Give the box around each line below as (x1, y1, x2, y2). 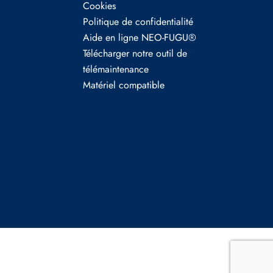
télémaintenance (83, 62, 149, 76)
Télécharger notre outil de (83, 46, 187, 60)
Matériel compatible (83, 78, 165, 92)
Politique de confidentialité (83, 15, 193, 29)
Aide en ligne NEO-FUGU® (83, 30, 196, 44)
